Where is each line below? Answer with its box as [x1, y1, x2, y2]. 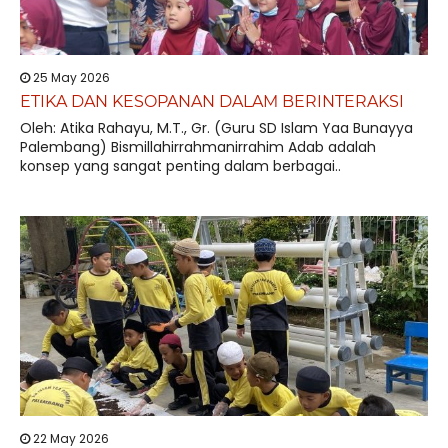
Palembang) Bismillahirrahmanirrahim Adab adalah [20, 137, 376, 157]
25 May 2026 [30, 69, 110, 86]
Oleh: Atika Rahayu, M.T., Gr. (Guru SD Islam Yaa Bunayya [20, 118, 413, 138]
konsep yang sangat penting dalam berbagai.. [20, 156, 341, 176]
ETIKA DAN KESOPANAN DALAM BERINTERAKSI [20, 92, 404, 111]
